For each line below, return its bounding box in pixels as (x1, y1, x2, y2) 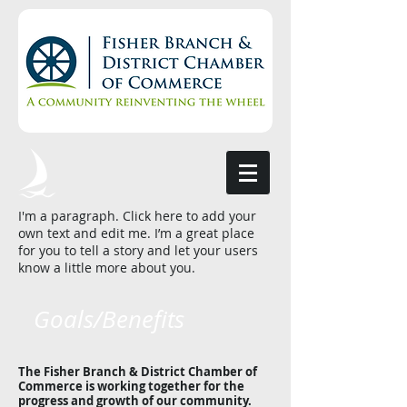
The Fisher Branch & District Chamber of (18, 363, 257, 380)
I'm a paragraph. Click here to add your (18, 207, 256, 224)
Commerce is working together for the (18, 378, 244, 394)
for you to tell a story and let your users (18, 242, 258, 259)
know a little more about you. (18, 259, 195, 276)
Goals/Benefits (34, 303, 184, 334)
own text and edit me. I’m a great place (18, 224, 254, 242)
